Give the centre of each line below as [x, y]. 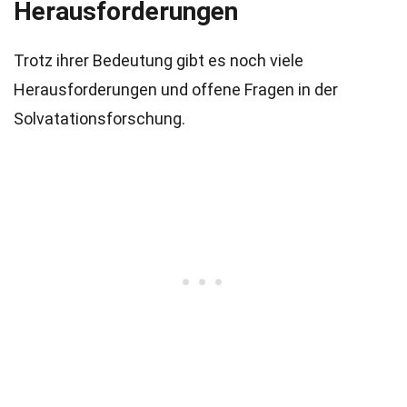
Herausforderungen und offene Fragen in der [176, 89]
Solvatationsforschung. [99, 119]
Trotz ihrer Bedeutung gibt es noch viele [159, 60]
